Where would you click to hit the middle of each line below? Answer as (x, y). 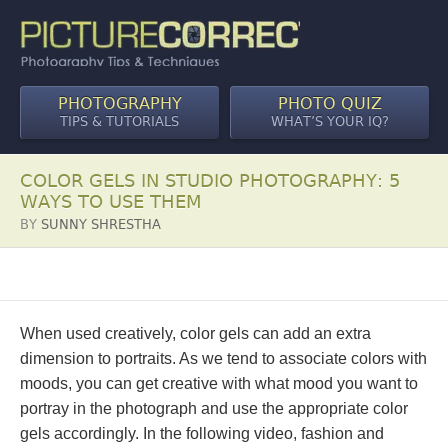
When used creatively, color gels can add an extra (195, 333)
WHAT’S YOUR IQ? (330, 121)
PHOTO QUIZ (330, 104)
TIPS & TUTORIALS (120, 121)
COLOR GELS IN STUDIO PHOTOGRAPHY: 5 (210, 180)
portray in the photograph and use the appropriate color (214, 408)
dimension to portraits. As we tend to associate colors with (223, 358)
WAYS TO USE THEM (111, 201)
